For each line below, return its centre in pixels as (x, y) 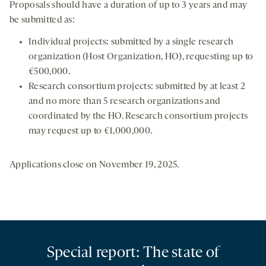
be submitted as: (42, 20)
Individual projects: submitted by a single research (131, 42)
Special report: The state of (133, 254)
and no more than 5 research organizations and (125, 102)
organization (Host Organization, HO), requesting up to (141, 57)
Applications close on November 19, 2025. (94, 165)
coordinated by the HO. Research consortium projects (138, 117)
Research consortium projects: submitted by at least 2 (137, 87)
